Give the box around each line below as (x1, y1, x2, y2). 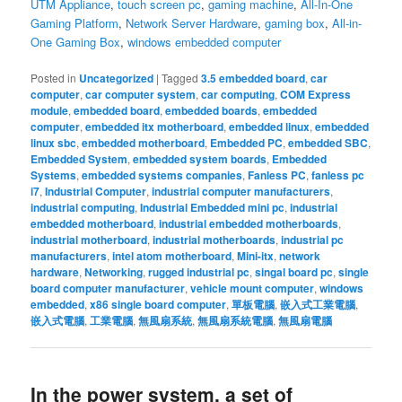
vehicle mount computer (190, 279, 315, 296)
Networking (84, 263, 144, 280)
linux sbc (31, 134, 77, 151)
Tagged (162, 69, 199, 85)
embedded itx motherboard (85, 118, 224, 135)
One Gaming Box (31, 32, 121, 50)
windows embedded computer (127, 32, 282, 50)
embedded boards (165, 101, 258, 118)
